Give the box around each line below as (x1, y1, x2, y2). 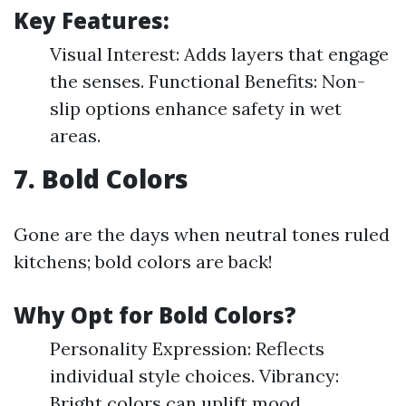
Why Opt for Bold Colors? (14, 300, 296, 330)
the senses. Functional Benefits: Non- (50, 70, 365, 92)
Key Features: (14, 5, 169, 35)
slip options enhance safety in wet (50, 97, 342, 120)
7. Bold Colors (14, 161, 188, 196)
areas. (50, 124, 101, 147)
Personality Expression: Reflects (50, 337, 324, 360)
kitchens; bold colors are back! (14, 250, 273, 273)
